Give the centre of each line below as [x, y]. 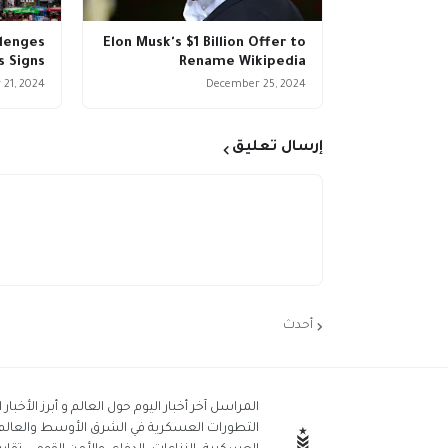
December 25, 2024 [256, 85]
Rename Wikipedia [242, 62]
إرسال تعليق [277, 148]
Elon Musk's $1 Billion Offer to [204, 43]
